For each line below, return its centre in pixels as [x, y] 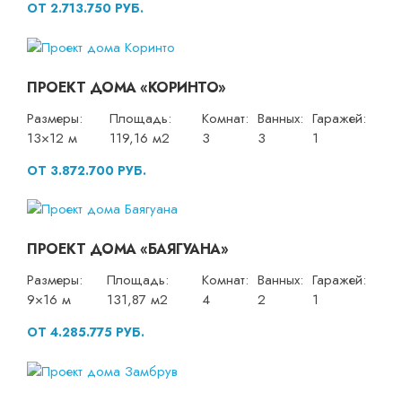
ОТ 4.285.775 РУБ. [86, 332]
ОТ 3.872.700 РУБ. [87, 170]
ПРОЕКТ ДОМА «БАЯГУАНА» [127, 249]
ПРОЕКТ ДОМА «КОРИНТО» [127, 87]
